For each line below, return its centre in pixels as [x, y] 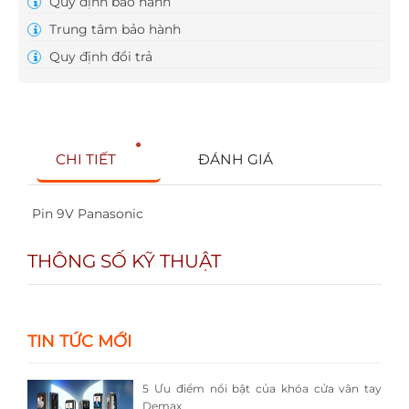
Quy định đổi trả [99, 57]
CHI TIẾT [86, 160]
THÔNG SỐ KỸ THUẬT [124, 262]
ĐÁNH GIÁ [235, 160]
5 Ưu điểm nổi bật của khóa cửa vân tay [262, 389]
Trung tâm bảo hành [113, 30]
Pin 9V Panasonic [88, 214]
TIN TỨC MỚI [79, 342]
